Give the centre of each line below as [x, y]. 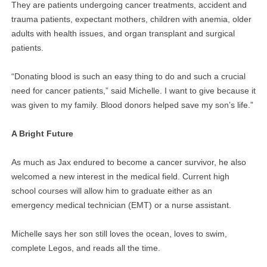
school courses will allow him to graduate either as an [111, 191]
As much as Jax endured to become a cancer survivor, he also [128, 162]
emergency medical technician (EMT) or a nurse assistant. [121, 205]
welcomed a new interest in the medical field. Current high [120, 177]
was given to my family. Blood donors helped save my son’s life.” [132, 105]
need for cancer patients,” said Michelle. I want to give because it [133, 91]
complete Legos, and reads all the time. [86, 248]
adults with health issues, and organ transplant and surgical [123, 34]
